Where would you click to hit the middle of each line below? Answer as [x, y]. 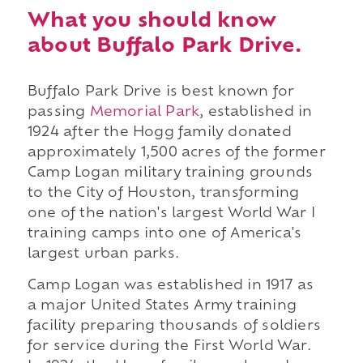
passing [58, 112]
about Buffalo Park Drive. [164, 47]
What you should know [152, 21]
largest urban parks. [103, 254]
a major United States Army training [162, 307]
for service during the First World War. [169, 347]
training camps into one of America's [164, 234]
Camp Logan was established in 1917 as [171, 286]
